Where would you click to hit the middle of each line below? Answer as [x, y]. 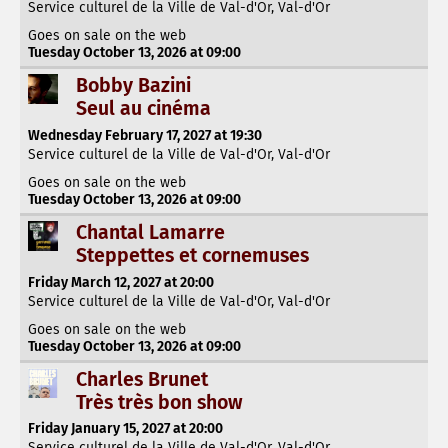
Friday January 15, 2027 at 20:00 [125, 429]
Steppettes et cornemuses [192, 255]
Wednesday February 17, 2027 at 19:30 [145, 135]
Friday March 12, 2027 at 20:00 [121, 282]
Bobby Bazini [133, 85]
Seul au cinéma [143, 108]
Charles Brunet [142, 379]
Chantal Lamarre [150, 232]
